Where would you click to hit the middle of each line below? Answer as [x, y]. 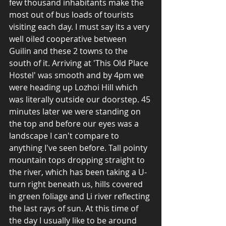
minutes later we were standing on [76, 112]
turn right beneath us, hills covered [77, 184]
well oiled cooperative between [69, 39]
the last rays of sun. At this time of [75, 209]
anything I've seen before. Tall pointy [79, 148]
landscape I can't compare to [65, 136]
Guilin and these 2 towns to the [69, 51]
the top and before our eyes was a [75, 124]
